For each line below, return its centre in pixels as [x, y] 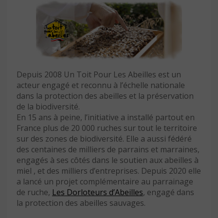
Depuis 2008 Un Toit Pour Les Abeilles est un [99, 74]
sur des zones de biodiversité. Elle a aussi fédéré [104, 138]
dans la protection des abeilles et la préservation [105, 96]
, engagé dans [169, 192]
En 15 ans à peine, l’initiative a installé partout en [106, 117]
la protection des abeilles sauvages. [81, 203]
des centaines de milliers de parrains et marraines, [108, 149]
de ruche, [34, 192]
